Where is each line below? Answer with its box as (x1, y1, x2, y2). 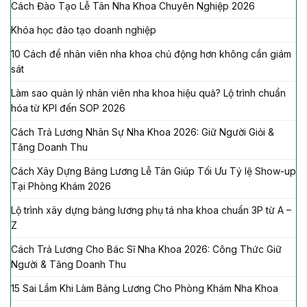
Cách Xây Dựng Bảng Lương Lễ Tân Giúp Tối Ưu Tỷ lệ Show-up (11, 164, 296, 177)
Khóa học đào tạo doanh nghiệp (11, 23, 156, 36)
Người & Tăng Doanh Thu (11, 258, 126, 270)
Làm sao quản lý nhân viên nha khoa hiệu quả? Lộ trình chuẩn (11, 86, 286, 99)
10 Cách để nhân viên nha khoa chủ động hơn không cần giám (11, 47, 291, 60)
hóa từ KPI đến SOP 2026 (11, 101, 125, 114)
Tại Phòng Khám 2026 (11, 180, 111, 192)
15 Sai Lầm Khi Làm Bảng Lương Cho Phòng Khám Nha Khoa (11, 282, 278, 294)
